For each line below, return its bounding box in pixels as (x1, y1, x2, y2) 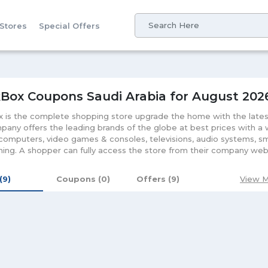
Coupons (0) (56, 174, 111, 184)
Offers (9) (136, 174, 180, 184)
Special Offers (39, 21, 100, 31)
